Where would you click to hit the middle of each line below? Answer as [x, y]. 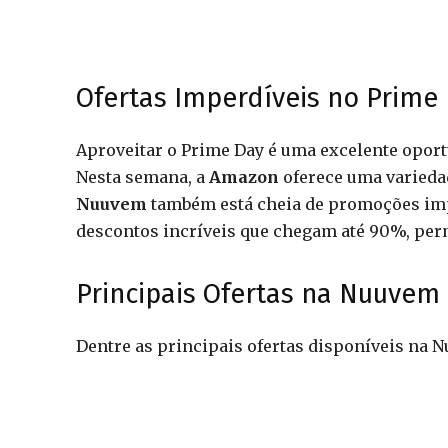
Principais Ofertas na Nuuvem [258, 294]
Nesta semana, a [142, 177]
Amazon [244, 177]
